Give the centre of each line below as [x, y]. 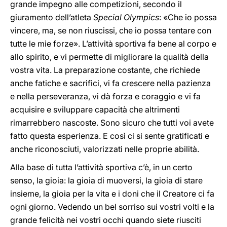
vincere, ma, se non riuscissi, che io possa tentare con [111, 30]
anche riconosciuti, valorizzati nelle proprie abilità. [105, 149]
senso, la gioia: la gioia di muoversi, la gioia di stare [106, 180]
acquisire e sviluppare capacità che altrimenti [95, 109]
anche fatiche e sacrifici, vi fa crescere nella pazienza [110, 83]
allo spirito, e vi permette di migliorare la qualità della [109, 57]
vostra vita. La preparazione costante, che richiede [105, 70]
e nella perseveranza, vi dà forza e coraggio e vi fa [105, 96]
